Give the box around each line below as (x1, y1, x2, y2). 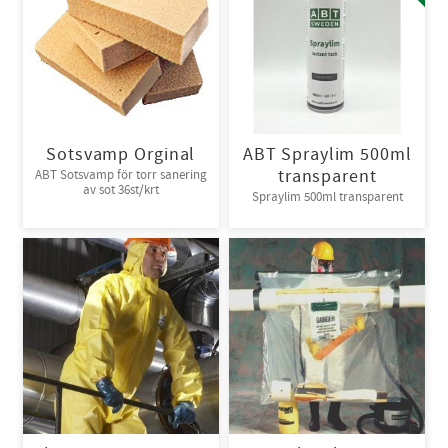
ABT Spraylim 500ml (242, 142, 412, 166)
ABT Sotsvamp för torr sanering (34, 167, 207, 184)
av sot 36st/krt (82, 182, 159, 199)
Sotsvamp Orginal (46, 142, 196, 166)
